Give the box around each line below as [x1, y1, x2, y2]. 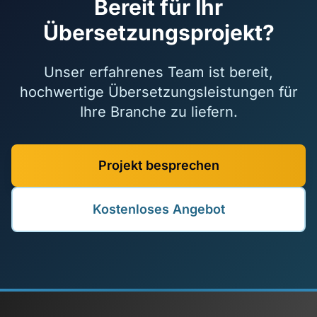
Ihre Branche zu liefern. [79, 103, 238, 120]
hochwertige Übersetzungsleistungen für [19, 83, 298, 100]
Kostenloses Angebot [92, 202, 225, 217]
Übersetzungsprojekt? [42, 20, 275, 45]
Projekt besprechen [98, 158, 219, 173]
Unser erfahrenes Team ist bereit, [44, 64, 273, 81]
